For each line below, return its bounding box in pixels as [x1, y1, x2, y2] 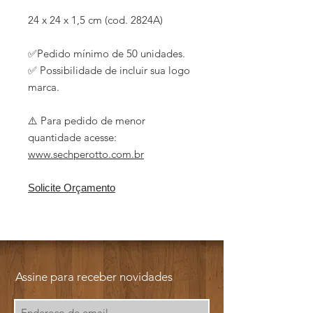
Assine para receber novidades [15, 270, 173, 284]
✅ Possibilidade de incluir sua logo [28, 64, 190, 77]
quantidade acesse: [28, 131, 117, 144]
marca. [28, 80, 59, 94]
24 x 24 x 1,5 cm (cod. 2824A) [28, 13, 163, 27]
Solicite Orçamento [28, 182, 115, 194]
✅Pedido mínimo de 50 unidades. [28, 47, 185, 60]
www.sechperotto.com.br [28, 147, 144, 161]
